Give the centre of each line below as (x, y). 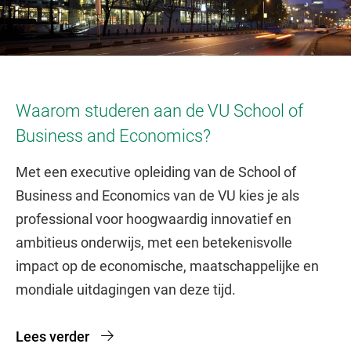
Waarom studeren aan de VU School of (159, 110)
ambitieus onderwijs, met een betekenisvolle (154, 242)
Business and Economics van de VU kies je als (157, 195)
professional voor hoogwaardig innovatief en (154, 219)
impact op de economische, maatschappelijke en (167, 266)
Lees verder (52, 336)
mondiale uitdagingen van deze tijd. (126, 289)
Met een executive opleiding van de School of (156, 172)
